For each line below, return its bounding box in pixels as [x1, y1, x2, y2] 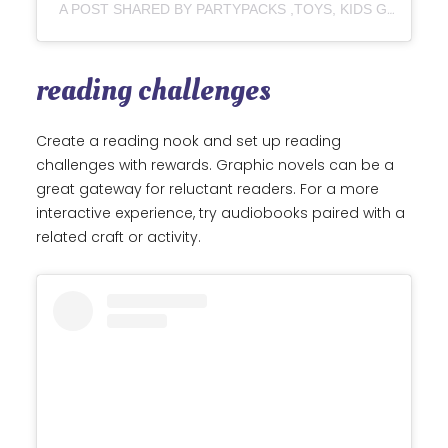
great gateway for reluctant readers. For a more [36, 179, 379, 200]
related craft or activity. [36, 227, 201, 248]
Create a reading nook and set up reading [36, 131, 341, 152]
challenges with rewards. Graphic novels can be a [36, 155, 394, 176]
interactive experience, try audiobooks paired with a [36, 203, 405, 224]
